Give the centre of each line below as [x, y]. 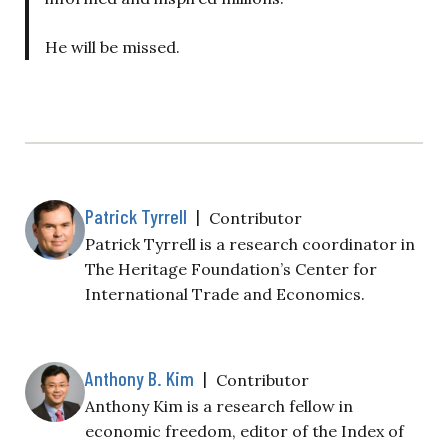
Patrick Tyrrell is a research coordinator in [250, 243]
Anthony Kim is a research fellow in [219, 405]
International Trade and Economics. [225, 293]
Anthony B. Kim [139, 377]
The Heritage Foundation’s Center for [231, 268]
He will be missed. [112, 46]
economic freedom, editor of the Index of [244, 430]
